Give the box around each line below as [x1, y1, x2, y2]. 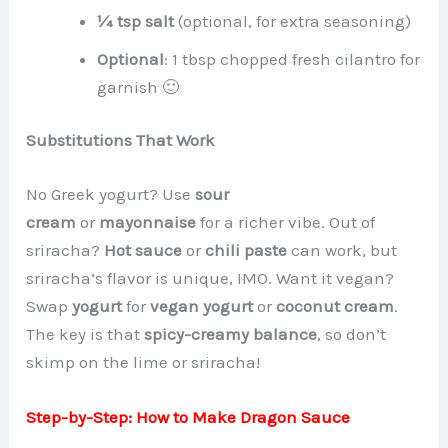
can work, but [287, 239, 398, 260]
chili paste [205, 239, 288, 260]
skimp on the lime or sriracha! [26, 351, 261, 372]
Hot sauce [104, 239, 183, 260]
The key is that [26, 323, 145, 344]
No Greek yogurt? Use [26, 183, 196, 204]
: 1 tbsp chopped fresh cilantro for [164, 48, 421, 69]
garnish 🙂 [97, 76, 180, 97]
